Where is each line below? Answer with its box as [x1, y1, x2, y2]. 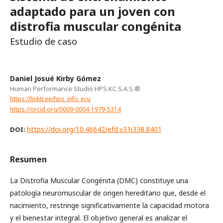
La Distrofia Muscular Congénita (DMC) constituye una [10, 175, 188, 185]
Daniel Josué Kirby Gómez [10, 74, 101, 83]
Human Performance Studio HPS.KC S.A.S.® [10, 84, 140, 93]
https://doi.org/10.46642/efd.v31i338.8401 [27, 124, 162, 134]
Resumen [10, 153, 47, 165]
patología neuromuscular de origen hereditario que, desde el [10, 188, 206, 198]
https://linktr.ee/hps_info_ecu [10, 94, 91, 103]
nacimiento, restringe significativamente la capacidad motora [10, 200, 209, 210]
